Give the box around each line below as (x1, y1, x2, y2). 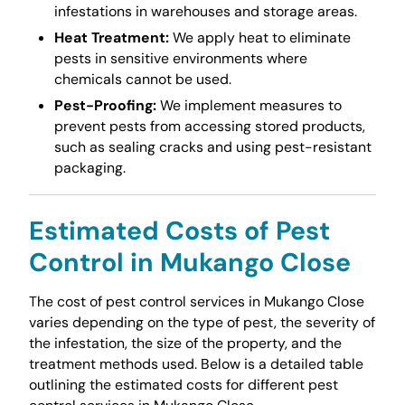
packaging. (53, 158, 126, 178)
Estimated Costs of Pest (28, 213, 330, 248)
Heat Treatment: (53, 27, 169, 47)
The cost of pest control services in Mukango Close (28, 291, 364, 311)
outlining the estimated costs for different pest (28, 374, 338, 394)
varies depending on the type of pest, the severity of (28, 312, 375, 332)
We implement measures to (155, 96, 342, 116)
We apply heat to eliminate (168, 27, 351, 47)
